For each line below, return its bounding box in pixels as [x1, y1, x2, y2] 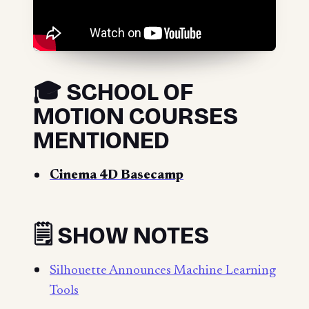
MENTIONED [33, 126, 170, 155]
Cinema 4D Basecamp [50, 169, 183, 183]
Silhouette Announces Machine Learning [50, 263, 276, 277]
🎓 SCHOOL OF [33, 78, 193, 107]
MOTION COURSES [33, 102, 238, 131]
